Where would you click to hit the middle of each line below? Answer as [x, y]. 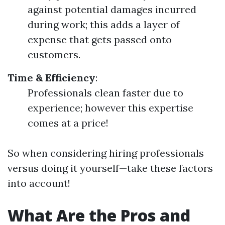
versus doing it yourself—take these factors [110, 168]
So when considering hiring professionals [106, 153]
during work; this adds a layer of [104, 24]
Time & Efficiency [51, 78]
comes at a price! [68, 123]
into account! [39, 183]
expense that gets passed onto [100, 39]
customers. [54, 54]
